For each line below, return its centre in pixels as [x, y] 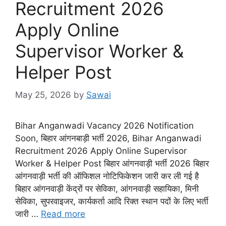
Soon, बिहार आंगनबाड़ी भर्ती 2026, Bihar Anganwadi [108, 138]
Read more [63, 214]
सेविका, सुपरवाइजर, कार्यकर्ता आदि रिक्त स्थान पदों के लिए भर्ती [112, 201]
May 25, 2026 [43, 95]
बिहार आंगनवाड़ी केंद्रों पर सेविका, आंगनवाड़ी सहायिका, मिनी [107, 188]
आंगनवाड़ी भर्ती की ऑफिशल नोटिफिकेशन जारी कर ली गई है [107, 176]
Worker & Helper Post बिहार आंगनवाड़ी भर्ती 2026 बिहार [112, 163]
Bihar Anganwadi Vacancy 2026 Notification [104, 125]
